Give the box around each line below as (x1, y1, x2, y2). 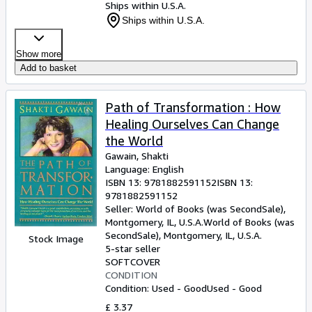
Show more (16, 49, 61, 59)
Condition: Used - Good (105, 282, 207, 294)
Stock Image (28, 233, 84, 245)
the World (105, 133, 163, 148)
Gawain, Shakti (105, 150, 169, 162)
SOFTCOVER (105, 256, 160, 267)
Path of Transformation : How (105, 100, 281, 115)
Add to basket (20, 63, 77, 73)
